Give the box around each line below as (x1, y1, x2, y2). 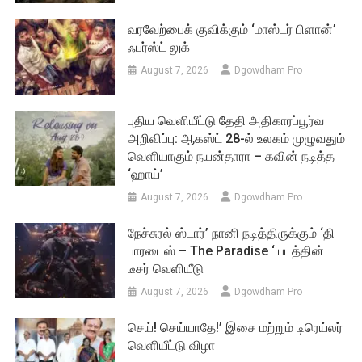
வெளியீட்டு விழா (128, 337, 216, 353)
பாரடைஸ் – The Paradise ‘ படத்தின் (128, 242, 325, 259)
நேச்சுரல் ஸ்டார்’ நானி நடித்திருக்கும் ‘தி (128, 225, 335, 241)
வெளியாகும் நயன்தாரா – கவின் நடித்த (128, 148, 335, 164)
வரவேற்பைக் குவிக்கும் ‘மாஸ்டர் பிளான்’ (128, 22, 337, 38)
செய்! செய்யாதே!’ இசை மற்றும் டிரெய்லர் (128, 319, 343, 335)
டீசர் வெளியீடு (128, 260, 204, 276)
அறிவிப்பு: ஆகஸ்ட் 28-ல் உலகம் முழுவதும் (128, 130, 346, 146)
